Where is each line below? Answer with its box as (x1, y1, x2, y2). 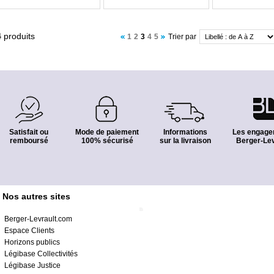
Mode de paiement (75, 128, 139, 136)
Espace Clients (4, 226, 54, 235)
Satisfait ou (9, 128, 48, 136)
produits (1, 31, 35, 41)
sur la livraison (160, 136, 211, 145)
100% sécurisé (81, 136, 133, 145)
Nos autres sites (2, 191, 70, 201)
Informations (163, 128, 207, 136)
